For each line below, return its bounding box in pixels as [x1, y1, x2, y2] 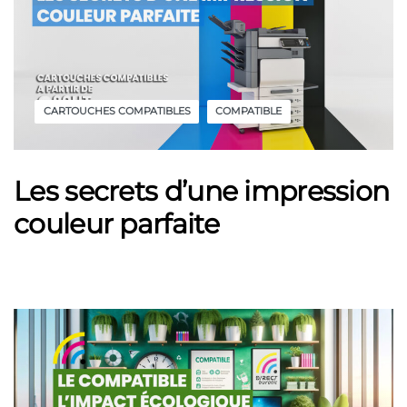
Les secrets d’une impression [14, 174, 390, 209]
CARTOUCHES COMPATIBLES [43, 104, 191, 118]
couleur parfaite [14, 207, 219, 242]
